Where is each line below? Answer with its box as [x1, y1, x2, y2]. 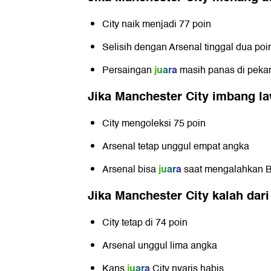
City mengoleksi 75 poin [102, 116, 206, 132]
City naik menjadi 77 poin [102, 16, 211, 33]
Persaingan [102, 62, 152, 79]
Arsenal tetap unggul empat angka [102, 139, 249, 155]
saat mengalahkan [181, 162, 266, 178]
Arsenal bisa [102, 162, 156, 178]
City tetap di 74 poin [102, 215, 188, 231]
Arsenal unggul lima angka [102, 238, 217, 254]
